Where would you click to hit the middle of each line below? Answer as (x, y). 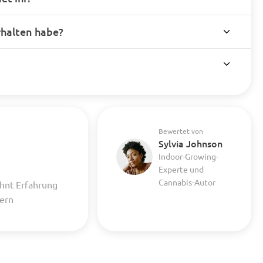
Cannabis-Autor (187, 182)
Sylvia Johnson (190, 143)
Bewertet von (181, 131)
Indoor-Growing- (188, 156)
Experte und (181, 169)
